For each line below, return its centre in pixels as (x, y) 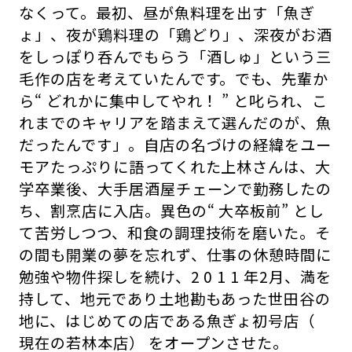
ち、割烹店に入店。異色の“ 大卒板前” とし (172, 211)
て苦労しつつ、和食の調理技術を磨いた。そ (175, 233)
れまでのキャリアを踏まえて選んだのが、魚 (176, 123)
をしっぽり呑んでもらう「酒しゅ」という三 (176, 57)
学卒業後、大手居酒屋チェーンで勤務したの (176, 189)
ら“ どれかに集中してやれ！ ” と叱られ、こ (174, 101)
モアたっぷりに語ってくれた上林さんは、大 (175, 167)
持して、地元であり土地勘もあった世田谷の (175, 299)
